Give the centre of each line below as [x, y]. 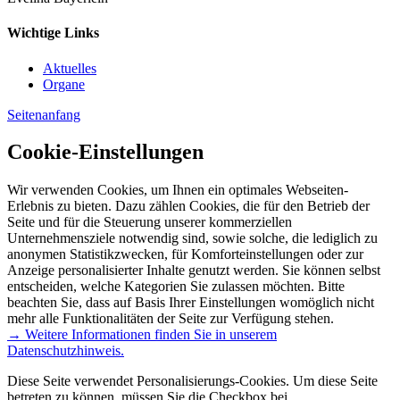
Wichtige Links [53, 33]
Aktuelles [70, 68]
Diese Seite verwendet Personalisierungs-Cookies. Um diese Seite [192, 381]
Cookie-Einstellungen [105, 152]
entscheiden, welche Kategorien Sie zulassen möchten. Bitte [176, 287]
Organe [64, 84]
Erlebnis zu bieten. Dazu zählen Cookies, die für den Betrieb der [188, 206]
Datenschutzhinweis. [66, 351]
